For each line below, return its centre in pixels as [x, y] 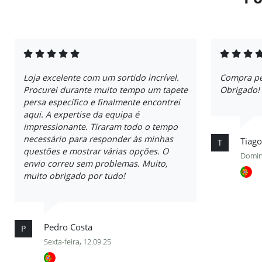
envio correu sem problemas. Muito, [96, 163]
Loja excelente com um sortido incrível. [101, 77]
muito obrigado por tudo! [74, 176]
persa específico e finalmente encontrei [102, 102]
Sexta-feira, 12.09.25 [77, 242]
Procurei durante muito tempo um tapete [106, 90]
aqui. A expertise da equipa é [81, 114]
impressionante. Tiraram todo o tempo [101, 127]
